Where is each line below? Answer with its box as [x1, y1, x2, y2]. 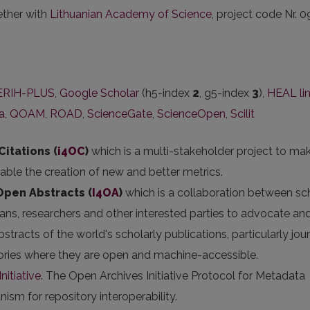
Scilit [230, 107, 255, 120]
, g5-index [199, 86, 252, 100]
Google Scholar [60, 86, 139, 100]
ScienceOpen [157, 107, 226, 120]
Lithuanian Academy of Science [50, 8, 212, 21]
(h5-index [139, 86, 192, 100]
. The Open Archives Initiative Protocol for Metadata [41, 269, 305, 282]
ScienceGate [87, 107, 152, 120]
